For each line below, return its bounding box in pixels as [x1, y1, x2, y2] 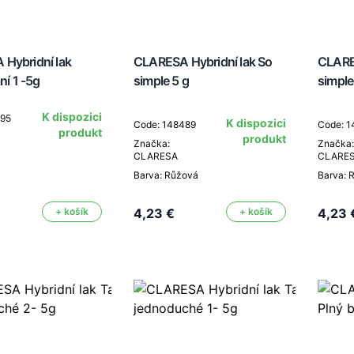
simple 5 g [134, 73, 189, 88]
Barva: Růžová [134, 169, 198, 181]
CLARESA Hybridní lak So [134, 54, 273, 70]
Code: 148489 [134, 119, 196, 130]
